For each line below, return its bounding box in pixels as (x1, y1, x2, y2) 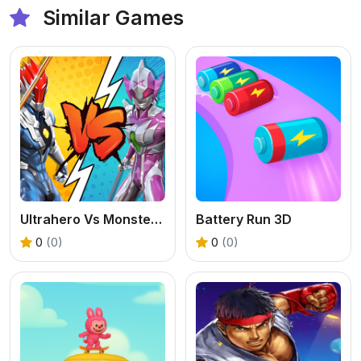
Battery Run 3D (196, 210, 292, 227)
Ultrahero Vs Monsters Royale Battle (151, 210, 162, 227)
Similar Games (38, 5, 184, 30)
